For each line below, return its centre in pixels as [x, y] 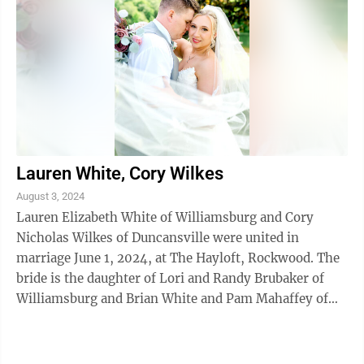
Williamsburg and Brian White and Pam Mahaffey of [172, 298]
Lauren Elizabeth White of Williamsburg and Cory [165, 217]
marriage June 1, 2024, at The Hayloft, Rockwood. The [167, 258]
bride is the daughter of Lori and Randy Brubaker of [170, 278]
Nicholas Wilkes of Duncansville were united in [158, 237]
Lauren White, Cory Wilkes [120, 173]
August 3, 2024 [50, 196]
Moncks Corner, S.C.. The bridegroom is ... [206, 318]
